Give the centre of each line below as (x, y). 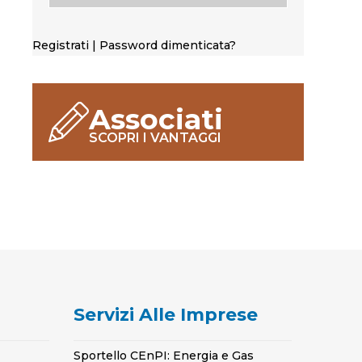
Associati (156, 119)
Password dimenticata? (168, 45)
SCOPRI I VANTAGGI (155, 138)
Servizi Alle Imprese (166, 315)
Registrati (62, 45)
